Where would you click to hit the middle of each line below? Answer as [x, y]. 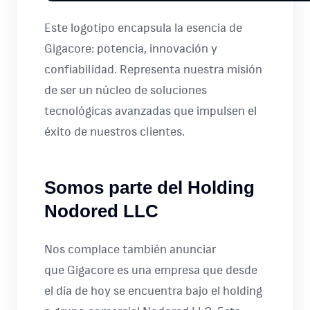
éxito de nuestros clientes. [115, 132]
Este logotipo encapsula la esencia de [143, 28]
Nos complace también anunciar [130, 250]
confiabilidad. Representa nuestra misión [153, 70]
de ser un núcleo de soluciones [126, 91]
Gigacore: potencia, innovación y [131, 49]
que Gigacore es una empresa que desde [151, 271]
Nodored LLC [101, 211]
